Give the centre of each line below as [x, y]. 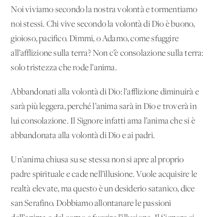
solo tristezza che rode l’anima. [64, 68]
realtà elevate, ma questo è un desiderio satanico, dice [103, 189]
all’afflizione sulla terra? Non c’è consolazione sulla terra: [107, 53]
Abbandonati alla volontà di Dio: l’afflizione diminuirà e [105, 92]
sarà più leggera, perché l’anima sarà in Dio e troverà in [104, 107]
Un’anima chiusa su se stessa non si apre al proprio [97, 160]
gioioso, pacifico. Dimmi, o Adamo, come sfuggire [95, 39]
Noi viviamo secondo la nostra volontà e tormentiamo [104, 10]
